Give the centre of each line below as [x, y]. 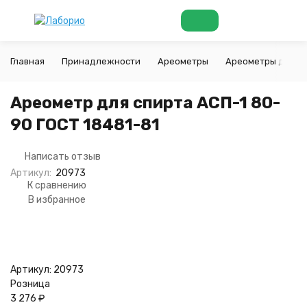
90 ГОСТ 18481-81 [85, 125]
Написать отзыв [63, 157]
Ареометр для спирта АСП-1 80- [145, 103]
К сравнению [57, 185]
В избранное [57, 200]
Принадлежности [101, 61]
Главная [27, 61]
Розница [30, 284]
